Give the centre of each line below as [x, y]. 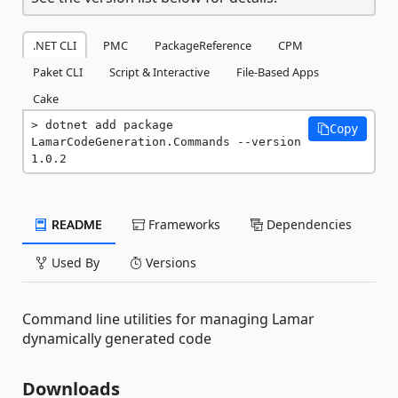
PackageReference [203, 45]
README [75, 224]
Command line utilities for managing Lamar [168, 319]
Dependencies [307, 224]
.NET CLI [55, 45]
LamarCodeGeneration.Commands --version [166, 142]
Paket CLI [58, 72]
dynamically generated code [117, 338]
